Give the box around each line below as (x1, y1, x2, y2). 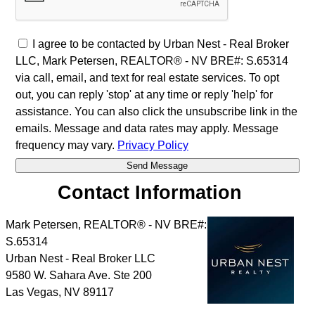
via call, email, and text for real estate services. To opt (15, 71, 279, 84)
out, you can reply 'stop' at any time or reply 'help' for (15, 88, 273, 101)
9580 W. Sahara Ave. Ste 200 (6, 269, 152, 282)
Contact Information (58, 181, 243, 203)
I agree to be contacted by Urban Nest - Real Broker (32, 37, 289, 50)
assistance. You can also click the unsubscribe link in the (15, 105, 297, 117)
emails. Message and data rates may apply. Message (15, 122, 278, 134)
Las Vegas (6, 286, 58, 299)
